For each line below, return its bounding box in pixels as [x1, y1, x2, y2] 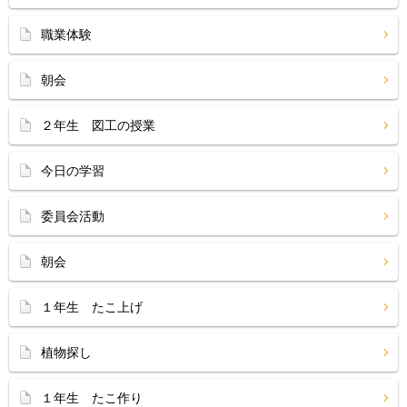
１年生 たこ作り [41, 391, 143, 405]
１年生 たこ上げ [41, 300, 143, 314]
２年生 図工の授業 [41, 118, 155, 133]
